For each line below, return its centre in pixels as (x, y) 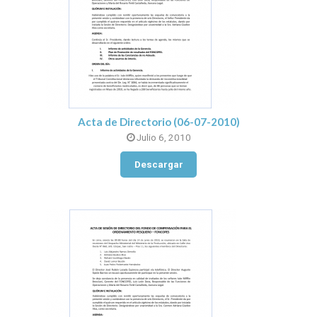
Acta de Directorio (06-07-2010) (158, 122)
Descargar (158, 164)
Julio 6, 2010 (162, 138)
